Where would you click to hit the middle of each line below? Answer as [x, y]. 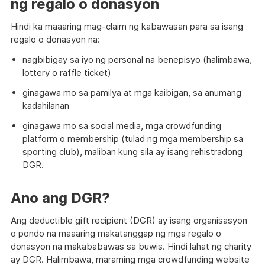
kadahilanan [46, 105]
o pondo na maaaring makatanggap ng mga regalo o [116, 233]
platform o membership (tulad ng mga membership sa [133, 138]
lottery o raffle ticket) [67, 72]
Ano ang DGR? [60, 198]
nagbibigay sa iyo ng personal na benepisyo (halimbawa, [137, 59]
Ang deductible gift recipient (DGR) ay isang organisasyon [129, 220]
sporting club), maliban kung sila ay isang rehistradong [132, 151]
